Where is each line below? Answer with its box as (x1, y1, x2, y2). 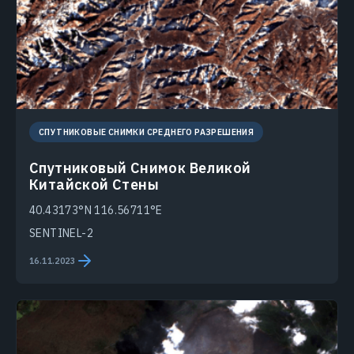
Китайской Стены (29, 175, 159, 194)
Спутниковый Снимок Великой (29, 159, 251, 178)
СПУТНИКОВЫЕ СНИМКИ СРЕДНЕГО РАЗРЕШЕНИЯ (39, 126, 254, 138)
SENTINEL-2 (29, 226, 93, 241)
